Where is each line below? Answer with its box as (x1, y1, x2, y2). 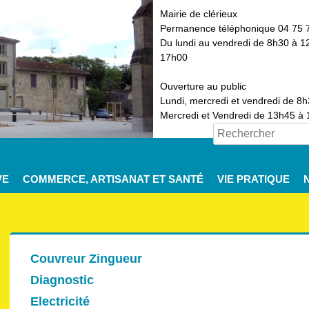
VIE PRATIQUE (217, 173, 290, 185)
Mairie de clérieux (160, 8, 237, 19)
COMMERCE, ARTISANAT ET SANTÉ (23, 173, 203, 185)
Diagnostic (30, 273, 94, 287)
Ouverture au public (160, 81, 246, 92)
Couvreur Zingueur (30, 252, 142, 266)
